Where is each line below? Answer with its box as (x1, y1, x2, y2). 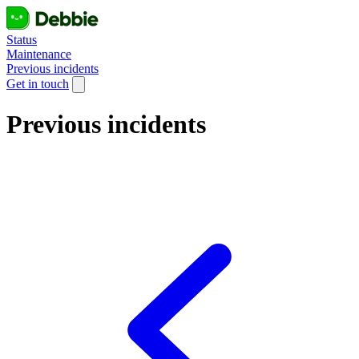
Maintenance (6, 47, 71, 61)
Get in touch (6, 77, 69, 91)
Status (6, 33, 37, 46)
